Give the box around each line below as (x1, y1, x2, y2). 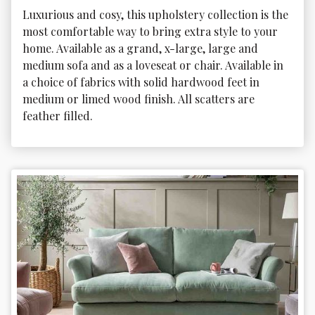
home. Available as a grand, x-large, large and (22, 40, 261, 56)
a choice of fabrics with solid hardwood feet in (22, 74, 262, 89)
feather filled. (22, 108, 96, 123)
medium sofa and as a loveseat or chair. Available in (22, 57, 286, 72)
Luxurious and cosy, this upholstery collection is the (22, 6, 291, 22)
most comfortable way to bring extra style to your (22, 23, 281, 39)
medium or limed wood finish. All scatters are (22, 91, 257, 106)
